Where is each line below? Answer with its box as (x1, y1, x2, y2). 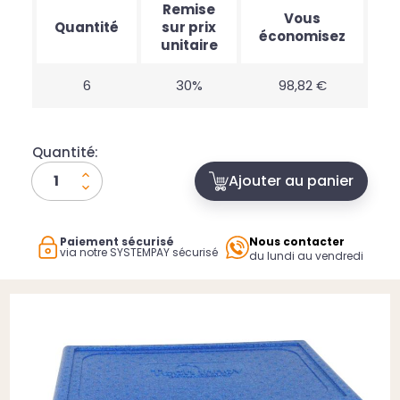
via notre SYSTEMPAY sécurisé (59, 244, 218, 260)
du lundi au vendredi (249, 247, 364, 263)
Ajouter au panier (229, 170, 354, 191)
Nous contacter (249, 233, 346, 249)
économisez (259, 26, 346, 46)
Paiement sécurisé (59, 233, 174, 249)
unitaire (160, 35, 218, 54)
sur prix (162, 17, 216, 37)
